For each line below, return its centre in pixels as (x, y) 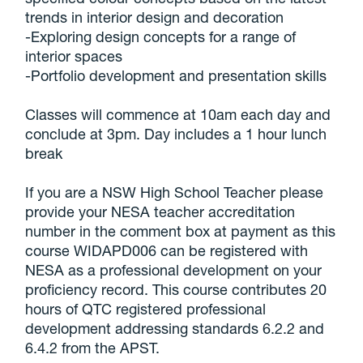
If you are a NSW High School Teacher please (175, 192)
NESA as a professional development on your (174, 269)
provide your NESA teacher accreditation (160, 211)
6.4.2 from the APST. (93, 347)
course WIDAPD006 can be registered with (167, 250)
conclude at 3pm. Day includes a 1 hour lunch (176, 133)
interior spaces (74, 56)
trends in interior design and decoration (155, 17)
